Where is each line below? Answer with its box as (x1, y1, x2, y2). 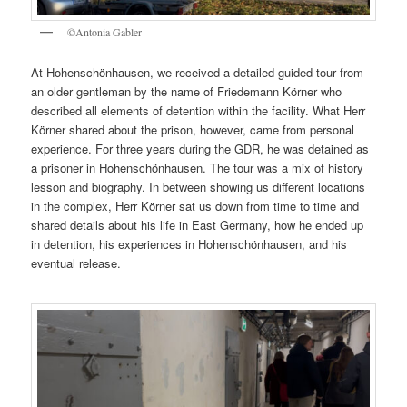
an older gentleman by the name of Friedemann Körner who (31, 83, 342, 101)
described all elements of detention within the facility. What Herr (31, 102, 366, 120)
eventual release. (31, 254, 125, 273)
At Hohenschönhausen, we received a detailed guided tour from (31, 64, 364, 82)
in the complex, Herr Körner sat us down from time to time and (31, 197, 360, 215)
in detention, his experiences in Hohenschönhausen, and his (31, 235, 348, 253)
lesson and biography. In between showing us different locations (31, 178, 366, 196)
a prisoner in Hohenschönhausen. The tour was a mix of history (31, 159, 364, 177)
